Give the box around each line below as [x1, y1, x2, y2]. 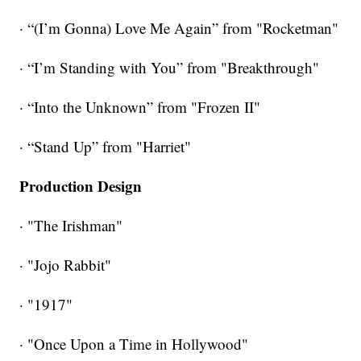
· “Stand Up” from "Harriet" [19, 135, 192, 156]
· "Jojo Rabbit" [19, 254, 112, 275]
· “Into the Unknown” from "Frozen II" [19, 96, 261, 117]
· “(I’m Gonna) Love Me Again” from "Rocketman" [19, 17, 339, 38]
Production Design [19, 174, 143, 197]
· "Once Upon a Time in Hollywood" [19, 333, 249, 354]
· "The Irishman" [19, 214, 123, 235]
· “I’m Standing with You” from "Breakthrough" [19, 56, 320, 77]
